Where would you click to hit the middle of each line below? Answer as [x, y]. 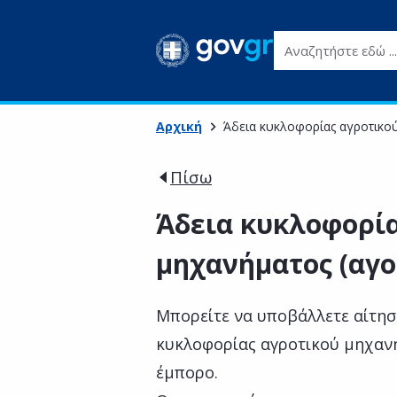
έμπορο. [187, 372]
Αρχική [179, 126]
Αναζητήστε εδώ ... [334, 41]
